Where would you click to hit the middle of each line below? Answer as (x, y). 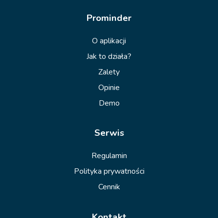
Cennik (109, 187)
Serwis (109, 133)
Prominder (109, 18)
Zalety (109, 72)
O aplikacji (109, 41)
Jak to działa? (109, 56)
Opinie (109, 87)
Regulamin (109, 156)
